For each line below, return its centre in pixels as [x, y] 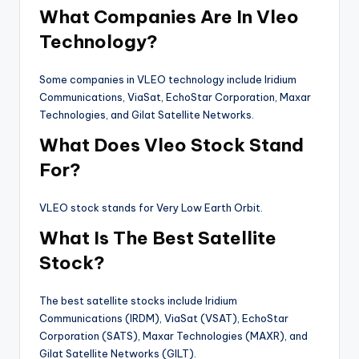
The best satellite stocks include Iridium [138, 301]
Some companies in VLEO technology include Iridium [168, 80]
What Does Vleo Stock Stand [171, 145]
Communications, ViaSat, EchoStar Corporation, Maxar [175, 97]
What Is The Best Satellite [158, 238]
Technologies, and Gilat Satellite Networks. [147, 115]
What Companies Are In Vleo [169, 17]
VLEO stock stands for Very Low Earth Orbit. [151, 208]
